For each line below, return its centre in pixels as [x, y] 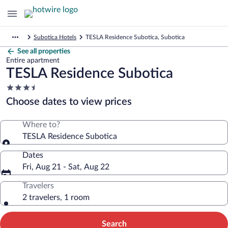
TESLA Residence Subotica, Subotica [135, 37]
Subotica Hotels [55, 37]
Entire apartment [33, 61]
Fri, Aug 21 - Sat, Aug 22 [66, 167]
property [21, 107]
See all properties [44, 51]
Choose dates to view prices [69, 102]
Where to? [41, 125]
